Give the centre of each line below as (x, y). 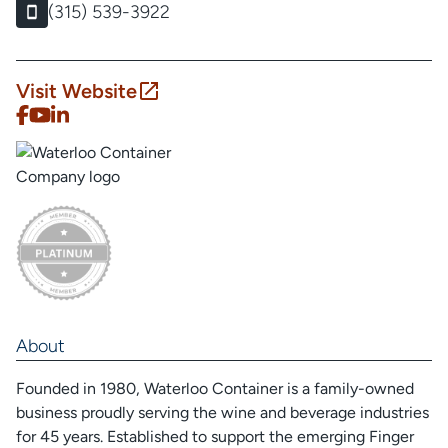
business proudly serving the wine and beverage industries (222, 412)
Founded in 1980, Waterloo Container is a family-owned (215, 388)
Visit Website (76, 91)
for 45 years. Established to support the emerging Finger (215, 436)
